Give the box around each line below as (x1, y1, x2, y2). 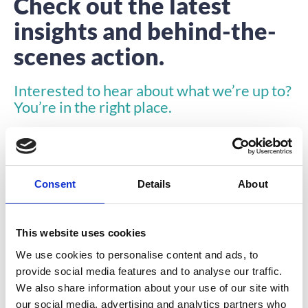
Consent (34, 178, 76, 190)
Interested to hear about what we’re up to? (14, 80, 291, 100)
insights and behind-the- (14, 16, 276, 45)
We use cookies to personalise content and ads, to (16, 248, 258, 261)
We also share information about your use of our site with (16, 281, 289, 294)
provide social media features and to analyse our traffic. (16, 265, 283, 277)
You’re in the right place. (14, 97, 172, 116)
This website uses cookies (16, 227, 146, 239)
